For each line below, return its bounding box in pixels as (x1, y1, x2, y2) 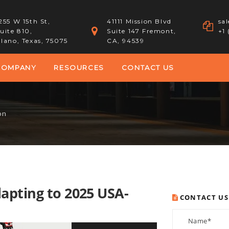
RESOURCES (54, 63, 104, 72)
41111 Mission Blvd (107, 17, 172, 25)
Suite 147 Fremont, (107, 27, 176, 35)
